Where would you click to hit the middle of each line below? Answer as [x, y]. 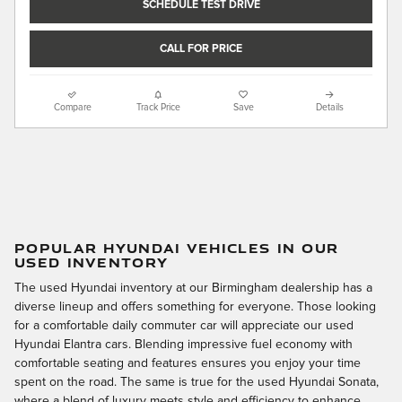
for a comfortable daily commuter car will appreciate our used [184, 325]
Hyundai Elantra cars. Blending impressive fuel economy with [184, 344]
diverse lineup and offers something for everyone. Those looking [195, 306]
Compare [72, 108]
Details [329, 108]
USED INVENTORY [92, 262]
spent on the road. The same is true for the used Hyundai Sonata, [197, 382]
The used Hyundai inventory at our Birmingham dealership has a [193, 288]
